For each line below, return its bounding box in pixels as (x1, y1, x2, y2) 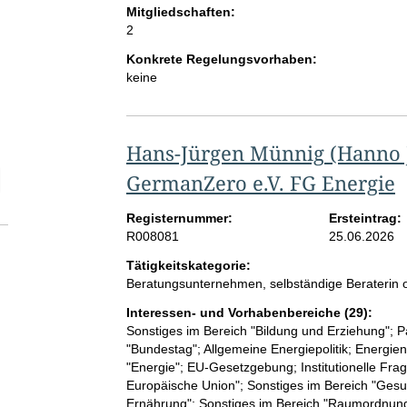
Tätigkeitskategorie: (125, 258, 251, 273)
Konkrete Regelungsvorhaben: (125, 52, 317, 67)
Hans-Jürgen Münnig (125, 139, 324, 167)
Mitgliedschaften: (125, 5, 235, 20)
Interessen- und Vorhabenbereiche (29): (125, 305, 372, 321)
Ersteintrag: (329, 211, 402, 226)
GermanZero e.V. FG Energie (125, 169, 395, 197)
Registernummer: (125, 211, 233, 226)
